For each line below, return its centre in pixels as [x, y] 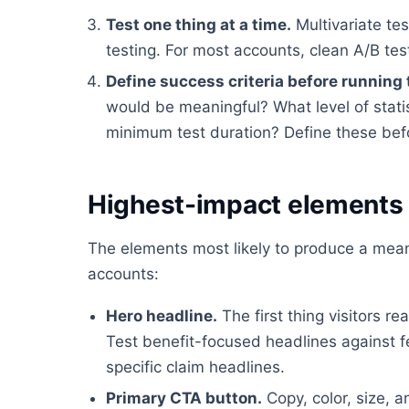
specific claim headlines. [195, 367]
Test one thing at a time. [199, 25]
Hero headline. [162, 316]
